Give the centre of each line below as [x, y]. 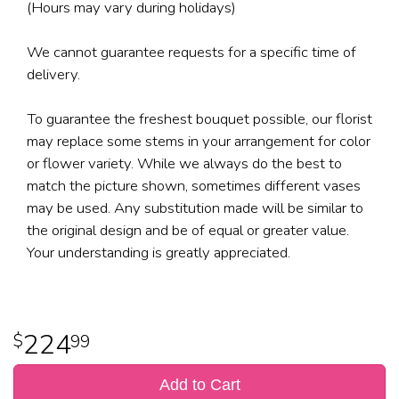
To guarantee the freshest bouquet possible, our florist [199, 118]
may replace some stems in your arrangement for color [199, 141]
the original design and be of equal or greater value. [188, 230]
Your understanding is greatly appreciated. [159, 252]
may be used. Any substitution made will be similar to [195, 208]
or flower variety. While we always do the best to [184, 163]
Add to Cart [199, 384]
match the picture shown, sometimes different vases [194, 185]
